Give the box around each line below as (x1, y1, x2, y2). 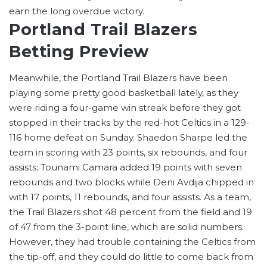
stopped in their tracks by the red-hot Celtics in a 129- (9, 117, 250, 129)
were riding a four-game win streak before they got (9, 102, 241, 114)
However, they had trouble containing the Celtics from (9, 236, 256, 248)
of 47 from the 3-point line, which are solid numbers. (9, 221, 244, 233)
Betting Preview (9, 41, 149, 61)
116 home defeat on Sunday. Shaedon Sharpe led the (9, 132, 247, 144)
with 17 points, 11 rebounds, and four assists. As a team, (9, 191, 251, 203)
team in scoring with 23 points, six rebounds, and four (9, 147, 247, 159)
